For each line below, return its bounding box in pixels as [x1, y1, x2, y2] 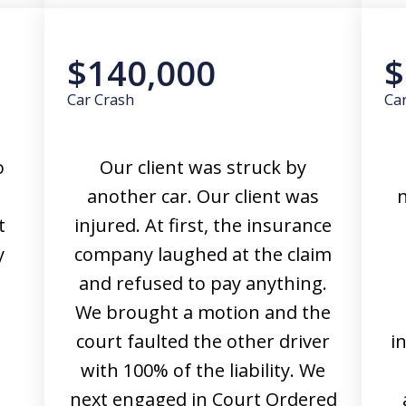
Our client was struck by [100, 155, 306, 179]
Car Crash [67, 89, 134, 110]
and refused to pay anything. [79, 271, 327, 295]
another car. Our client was [87, 184, 319, 208]
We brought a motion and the [75, 300, 331, 324]
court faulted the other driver [76, 329, 330, 353]
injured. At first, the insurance [74, 213, 332, 237]
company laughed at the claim [74, 242, 332, 266]
